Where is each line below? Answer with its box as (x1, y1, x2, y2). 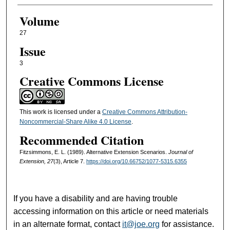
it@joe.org (122, 219, 160, 228)
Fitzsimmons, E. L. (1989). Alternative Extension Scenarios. (19, 149, 168, 156)
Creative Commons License (19, 71, 164, 90)
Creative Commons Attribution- (102, 108, 187, 116)
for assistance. (160, 219, 215, 228)
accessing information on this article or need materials (13, 206, 209, 216)
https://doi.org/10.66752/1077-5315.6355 (86, 158, 187, 165)
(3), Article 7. (53, 158, 86, 165)
